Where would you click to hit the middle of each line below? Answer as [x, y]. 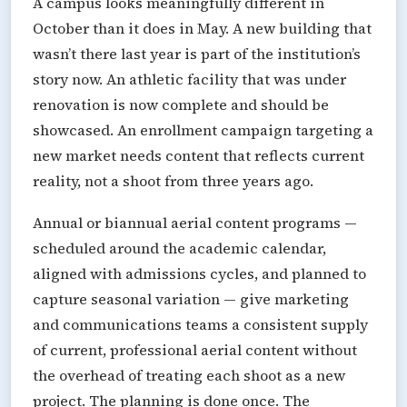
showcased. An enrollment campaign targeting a [203, 129]
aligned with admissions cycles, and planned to [199, 273]
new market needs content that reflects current [199, 155]
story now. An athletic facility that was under [189, 79]
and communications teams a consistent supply [200, 324]
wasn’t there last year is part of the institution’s [197, 53]
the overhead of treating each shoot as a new [189, 375]
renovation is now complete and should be [181, 104]
